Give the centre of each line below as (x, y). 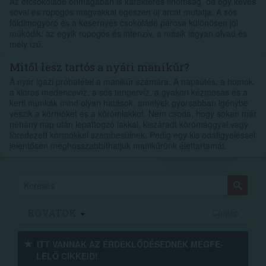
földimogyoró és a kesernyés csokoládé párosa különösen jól (124, 22)
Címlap (225, 212)
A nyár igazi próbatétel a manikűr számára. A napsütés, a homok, (132, 81)
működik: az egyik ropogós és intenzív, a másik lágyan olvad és (128, 33)
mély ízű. (26, 44)
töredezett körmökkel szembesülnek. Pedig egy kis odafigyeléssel (132, 134)
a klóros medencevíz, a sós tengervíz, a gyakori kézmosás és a (129, 92)
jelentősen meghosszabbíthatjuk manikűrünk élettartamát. (118, 145)
